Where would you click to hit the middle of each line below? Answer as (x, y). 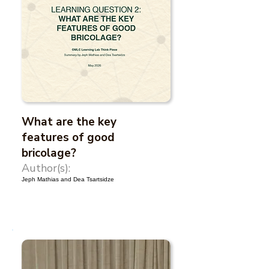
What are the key (69, 122)
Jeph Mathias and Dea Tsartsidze (68, 179)
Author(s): (46, 168)
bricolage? (49, 153)
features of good (68, 138)
